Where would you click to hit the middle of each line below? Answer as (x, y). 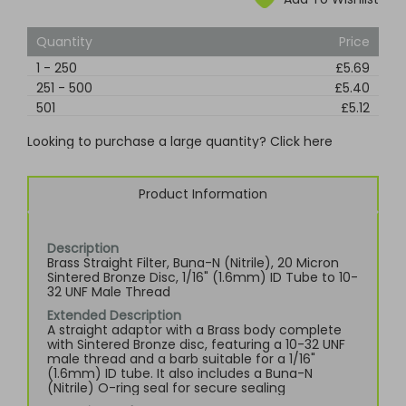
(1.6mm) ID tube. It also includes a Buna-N (180, 373)
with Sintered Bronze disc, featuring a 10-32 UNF (196, 344)
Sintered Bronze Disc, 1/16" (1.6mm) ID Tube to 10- (203, 277)
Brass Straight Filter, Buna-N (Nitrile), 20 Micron (193, 263)
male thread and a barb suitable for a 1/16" (181, 359)
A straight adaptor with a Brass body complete (194, 330)
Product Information (203, 194)
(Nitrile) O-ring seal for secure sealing (166, 388)
